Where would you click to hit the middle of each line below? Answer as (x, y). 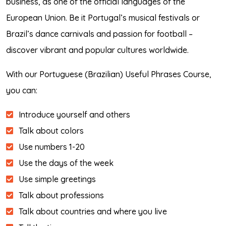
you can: (22, 90)
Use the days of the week (66, 163)
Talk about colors (51, 131)
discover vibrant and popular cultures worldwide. (97, 50)
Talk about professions (61, 195)
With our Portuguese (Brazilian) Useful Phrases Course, (109, 74)
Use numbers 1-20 (52, 147)
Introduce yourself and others (74, 115)
